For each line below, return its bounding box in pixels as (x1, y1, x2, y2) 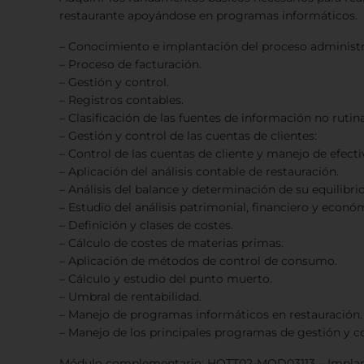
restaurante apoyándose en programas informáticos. (59, 8, 357, 23)
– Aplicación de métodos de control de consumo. (59, 253, 337, 268)
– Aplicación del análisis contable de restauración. (59, 164, 339, 179)
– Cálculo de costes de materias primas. (59, 236, 284, 250)
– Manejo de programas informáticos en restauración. (59, 307, 362, 322)
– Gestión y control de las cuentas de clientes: (59, 128, 317, 143)
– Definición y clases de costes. (59, 218, 233, 232)
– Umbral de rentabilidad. (59, 289, 201, 304)
